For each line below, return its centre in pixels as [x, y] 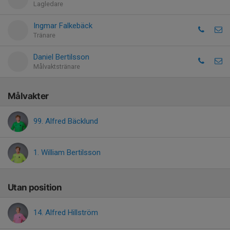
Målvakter [28, 96]
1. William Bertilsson [67, 152]
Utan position [35, 187]
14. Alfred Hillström [66, 213]
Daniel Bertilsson [61, 57]
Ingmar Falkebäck [63, 26]
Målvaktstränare [57, 66]
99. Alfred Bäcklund [66, 121]
